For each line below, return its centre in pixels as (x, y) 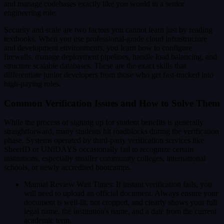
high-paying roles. (32, 83)
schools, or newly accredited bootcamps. (68, 167)
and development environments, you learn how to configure (98, 47)
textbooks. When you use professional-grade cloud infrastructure (105, 38)
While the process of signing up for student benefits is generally (104, 122)
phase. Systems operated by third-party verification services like (104, 140)
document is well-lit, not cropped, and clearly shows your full (120, 202)
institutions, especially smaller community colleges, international (105, 158)
